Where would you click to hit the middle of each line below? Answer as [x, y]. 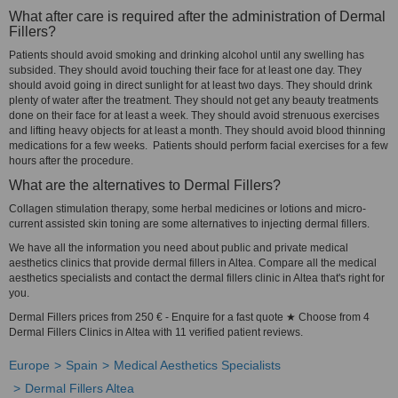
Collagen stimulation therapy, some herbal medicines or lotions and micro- [187, 209]
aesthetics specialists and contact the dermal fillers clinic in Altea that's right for [197, 278]
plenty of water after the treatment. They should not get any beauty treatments [194, 100]
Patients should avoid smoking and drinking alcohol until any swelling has [187, 55]
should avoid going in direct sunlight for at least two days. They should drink [191, 85]
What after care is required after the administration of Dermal [197, 16]
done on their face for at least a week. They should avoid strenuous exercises [194, 115]
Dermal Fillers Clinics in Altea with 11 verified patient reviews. [156, 332]
